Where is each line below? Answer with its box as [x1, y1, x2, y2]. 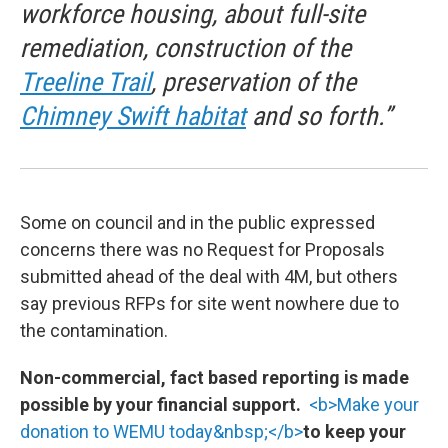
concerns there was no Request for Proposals [20, 238, 385, 260]
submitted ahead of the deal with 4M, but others [20, 265, 398, 287]
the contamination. [20, 319, 168, 341]
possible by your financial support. [20, 393, 309, 415]
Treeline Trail [20, 66, 151, 97]
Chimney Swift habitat [20, 100, 246, 131]
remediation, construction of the [20, 32, 351, 63]
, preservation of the [151, 66, 356, 97]
